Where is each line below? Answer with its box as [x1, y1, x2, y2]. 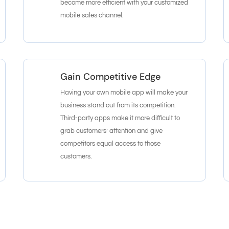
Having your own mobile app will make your [60, 88, 188, 96]
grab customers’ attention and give [60, 127, 163, 134]
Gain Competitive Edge [60, 70, 161, 83]
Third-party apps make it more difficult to [60, 114, 180, 122]
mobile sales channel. [60, 11, 124, 19]
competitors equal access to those [60, 140, 161, 147]
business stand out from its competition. [60, 101, 176, 109]
